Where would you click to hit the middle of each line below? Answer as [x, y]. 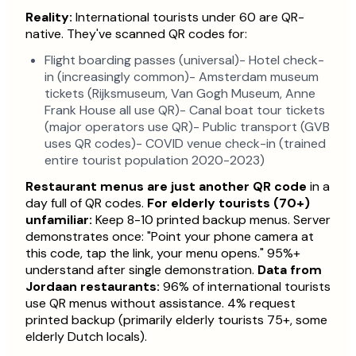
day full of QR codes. [86, 203]
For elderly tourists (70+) [228, 203]
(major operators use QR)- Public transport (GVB [187, 127]
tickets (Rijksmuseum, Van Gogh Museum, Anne [180, 94]
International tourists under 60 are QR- [188, 17]
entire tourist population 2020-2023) [155, 161]
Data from [290, 270]
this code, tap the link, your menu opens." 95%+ [163, 253]
